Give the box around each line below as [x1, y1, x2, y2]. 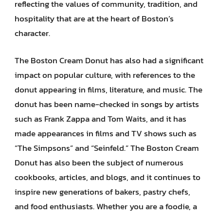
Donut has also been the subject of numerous [15, 156, 183, 169]
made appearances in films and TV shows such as [15, 127, 197, 140]
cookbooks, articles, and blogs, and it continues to [15, 170, 200, 183]
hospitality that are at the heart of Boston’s [15, 12, 174, 25]
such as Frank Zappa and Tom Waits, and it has [15, 112, 186, 125]
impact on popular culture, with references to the [15, 68, 195, 81]
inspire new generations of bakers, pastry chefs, [15, 185, 190, 198]
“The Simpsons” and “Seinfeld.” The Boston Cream [15, 141, 199, 154]
